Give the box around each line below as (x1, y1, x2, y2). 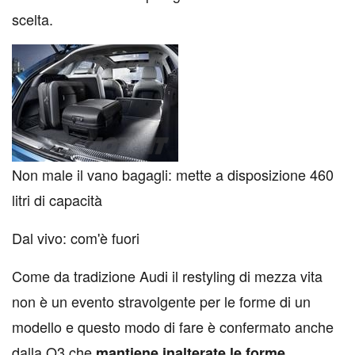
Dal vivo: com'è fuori (12, 227, 139, 248)
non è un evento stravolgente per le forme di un (12, 291, 311, 311)
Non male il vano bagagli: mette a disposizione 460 (12, 164, 334, 185)
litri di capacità (12, 189, 102, 210)
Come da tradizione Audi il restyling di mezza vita (12, 265, 323, 286)
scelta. (12, 9, 53, 29)
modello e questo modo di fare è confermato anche (12, 316, 334, 337)
